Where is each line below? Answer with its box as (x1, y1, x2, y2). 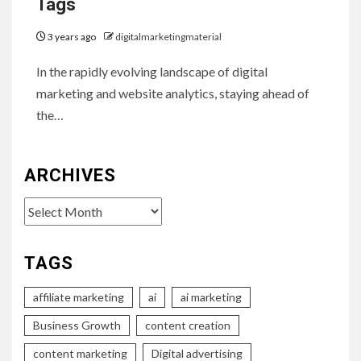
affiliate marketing (33, 289, 124, 304)
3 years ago (46, 30, 98, 43)
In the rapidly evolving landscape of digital (36, 63, 268, 79)
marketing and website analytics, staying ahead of (36, 85, 309, 101)
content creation (145, 317, 230, 332)
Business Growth (33, 317, 121, 332)
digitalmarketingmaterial (115, 30, 222, 43)
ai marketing (180, 289, 242, 304)
